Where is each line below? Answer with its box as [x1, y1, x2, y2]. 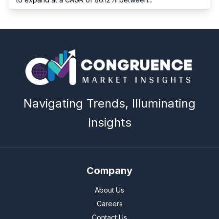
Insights [88, 115, 131, 130]
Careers [96, 199, 123, 208]
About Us [95, 185, 124, 194]
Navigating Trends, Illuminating [23, 96, 196, 110]
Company [87, 164, 132, 176]
